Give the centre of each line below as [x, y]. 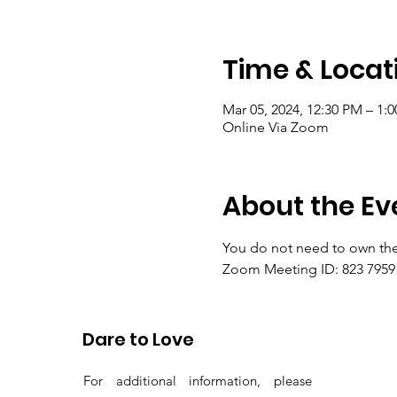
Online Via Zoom [275, 127]
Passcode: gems [273, 290]
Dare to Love [138, 339]
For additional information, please [198, 381]
